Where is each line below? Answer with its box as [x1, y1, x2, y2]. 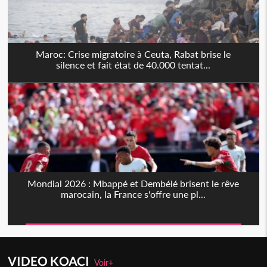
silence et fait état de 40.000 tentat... [56, 59, 211, 71]
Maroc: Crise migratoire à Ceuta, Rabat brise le [36, 48, 231, 60]
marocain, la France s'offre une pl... [61, 188, 206, 200]
